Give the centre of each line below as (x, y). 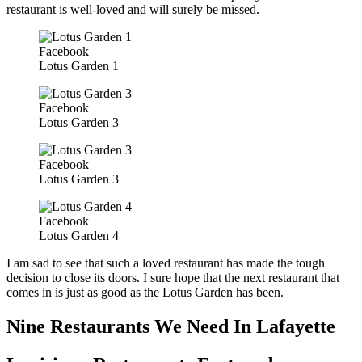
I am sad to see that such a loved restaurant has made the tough (166, 263)
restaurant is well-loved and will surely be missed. (133, 10)
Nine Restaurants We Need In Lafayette (171, 327)
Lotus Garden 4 (79, 236)
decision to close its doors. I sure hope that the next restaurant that (173, 278)
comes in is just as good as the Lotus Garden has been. (145, 293)
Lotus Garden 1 (79, 66)
